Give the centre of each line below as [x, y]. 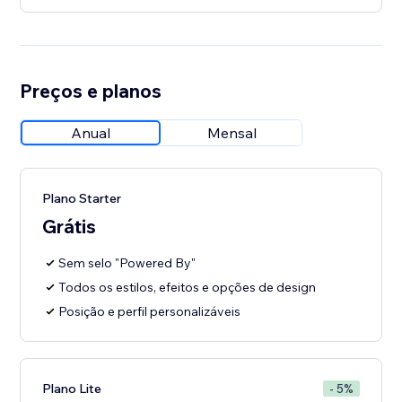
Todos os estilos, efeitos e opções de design [188, 288]
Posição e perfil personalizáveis [150, 312]
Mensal [232, 133]
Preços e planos [91, 91]
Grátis [70, 227]
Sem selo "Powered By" [127, 263]
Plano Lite [72, 389]
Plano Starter [82, 199]
